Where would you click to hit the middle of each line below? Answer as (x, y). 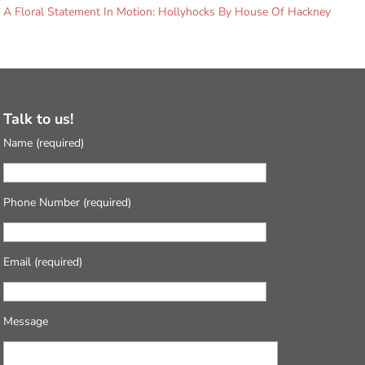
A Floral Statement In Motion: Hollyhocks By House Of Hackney (167, 12)
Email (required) (43, 262)
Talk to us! (39, 119)
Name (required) (44, 143)
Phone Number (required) (68, 202)
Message (26, 321)
